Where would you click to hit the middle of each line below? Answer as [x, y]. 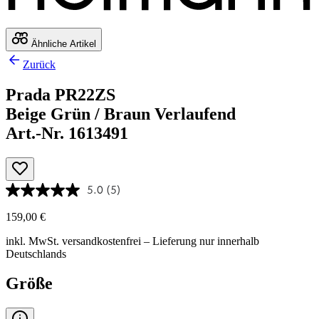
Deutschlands [36, 253]
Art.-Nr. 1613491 [67, 133]
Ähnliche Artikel [62, 43]
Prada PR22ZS [61, 94]
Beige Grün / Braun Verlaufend [121, 114]
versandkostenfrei [101, 241]
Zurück [39, 64]
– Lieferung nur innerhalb [200, 241]
